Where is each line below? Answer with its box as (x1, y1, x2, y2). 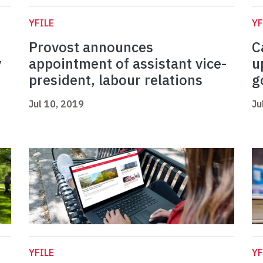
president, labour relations (29, 70, 203, 90)
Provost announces (29, 38, 153, 57)
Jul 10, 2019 (29, 98, 84, 110)
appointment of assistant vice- (29, 54, 227, 73)
